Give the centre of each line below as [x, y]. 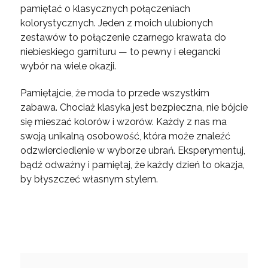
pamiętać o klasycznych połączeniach [105, 9]
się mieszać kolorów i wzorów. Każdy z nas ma [123, 122]
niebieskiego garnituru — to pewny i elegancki [120, 52]
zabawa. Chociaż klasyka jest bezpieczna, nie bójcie [134, 108]
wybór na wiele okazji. [68, 66]
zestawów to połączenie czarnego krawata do [123, 38]
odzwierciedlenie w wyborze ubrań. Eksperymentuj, [133, 151]
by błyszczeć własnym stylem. [89, 179]
